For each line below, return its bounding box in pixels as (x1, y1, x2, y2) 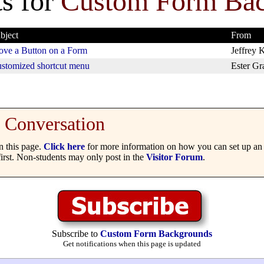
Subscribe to (52, 228, 100, 239)
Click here (44, 141, 85, 151)
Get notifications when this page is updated (63, 239, 201, 248)
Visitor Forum (146, 151, 203, 162)
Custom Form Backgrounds (100, 228, 212, 239)
